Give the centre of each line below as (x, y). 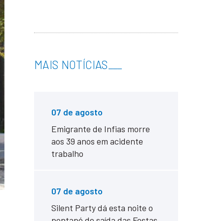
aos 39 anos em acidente (97, 141)
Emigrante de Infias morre (100, 129)
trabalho (67, 153)
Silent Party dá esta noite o (102, 208)
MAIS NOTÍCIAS (71, 65)
